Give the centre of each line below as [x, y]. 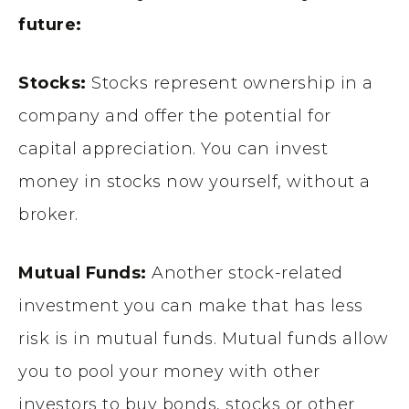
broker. [48, 215]
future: [50, 25]
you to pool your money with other [169, 372]
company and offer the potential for [175, 116]
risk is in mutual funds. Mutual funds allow [204, 339]
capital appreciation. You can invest [173, 149]
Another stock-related [245, 273]
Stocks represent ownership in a [230, 84]
